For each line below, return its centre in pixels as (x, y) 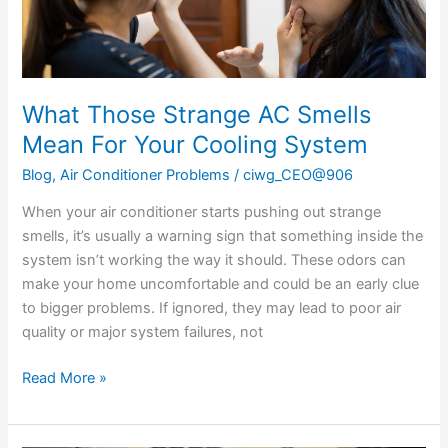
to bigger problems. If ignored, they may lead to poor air (212, 308)
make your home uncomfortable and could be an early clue (221, 284)
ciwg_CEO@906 (298, 174)
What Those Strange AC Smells (197, 114)
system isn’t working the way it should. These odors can (214, 260)
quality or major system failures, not (143, 332)
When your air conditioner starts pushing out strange (202, 212)
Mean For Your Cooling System (195, 144)
